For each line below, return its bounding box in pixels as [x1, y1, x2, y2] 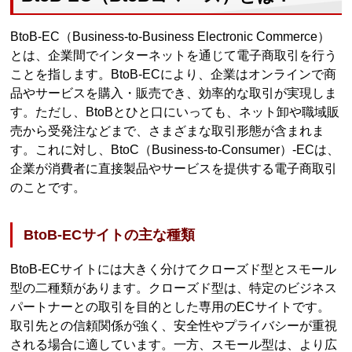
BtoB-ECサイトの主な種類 [24, 226, 196, 243]
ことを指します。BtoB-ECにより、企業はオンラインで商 [10, 67, 337, 81]
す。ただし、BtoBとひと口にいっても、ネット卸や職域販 [10, 104, 340, 119]
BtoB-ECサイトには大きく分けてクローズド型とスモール [10, 262, 337, 276]
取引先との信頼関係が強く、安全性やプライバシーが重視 [10, 318, 338, 332]
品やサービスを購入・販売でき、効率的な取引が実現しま [10, 86, 338, 100]
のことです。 [10, 180, 86, 194]
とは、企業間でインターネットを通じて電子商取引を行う [10, 48, 338, 62]
